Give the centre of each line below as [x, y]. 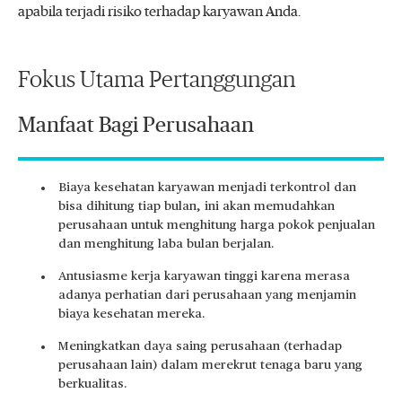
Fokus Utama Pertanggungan [157, 80]
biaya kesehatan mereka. [132, 314]
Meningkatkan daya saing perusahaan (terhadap [200, 346]
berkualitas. [93, 384]
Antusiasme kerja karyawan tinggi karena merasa [204, 276]
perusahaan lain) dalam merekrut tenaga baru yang [210, 365]
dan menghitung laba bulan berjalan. [166, 244]
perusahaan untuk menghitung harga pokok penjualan [217, 225]
